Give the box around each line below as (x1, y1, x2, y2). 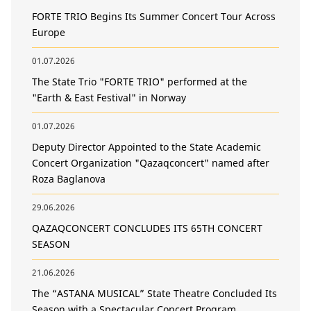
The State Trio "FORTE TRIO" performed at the (32, 74, 247, 88)
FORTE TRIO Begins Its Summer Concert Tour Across (32, 9, 276, 23)
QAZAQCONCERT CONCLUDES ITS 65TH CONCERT (32, 221, 262, 235)
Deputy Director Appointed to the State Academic (32, 140, 261, 153)
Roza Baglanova (32, 171, 106, 185)
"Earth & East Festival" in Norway (32, 90, 186, 104)
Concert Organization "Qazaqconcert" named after (32, 155, 269, 169)
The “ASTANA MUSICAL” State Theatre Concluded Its (32, 286, 277, 300)
